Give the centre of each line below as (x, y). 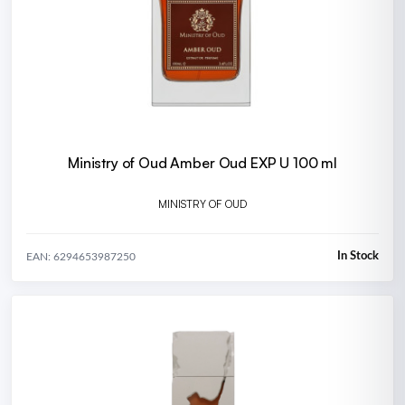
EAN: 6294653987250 (81, 256)
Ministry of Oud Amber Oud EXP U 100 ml (202, 162)
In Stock (358, 257)
